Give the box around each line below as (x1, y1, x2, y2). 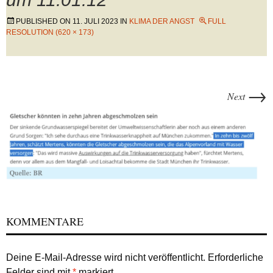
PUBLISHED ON (16, 17, 73, 26)
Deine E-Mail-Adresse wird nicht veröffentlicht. (6, 252, 205, 263)
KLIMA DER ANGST (129, 17, 194, 26)
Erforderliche (205, 252, 263, 263)
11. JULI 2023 (73, 17, 118, 26)
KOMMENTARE (6, 214, 83, 229)
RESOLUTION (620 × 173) (6, 28, 94, 37)
